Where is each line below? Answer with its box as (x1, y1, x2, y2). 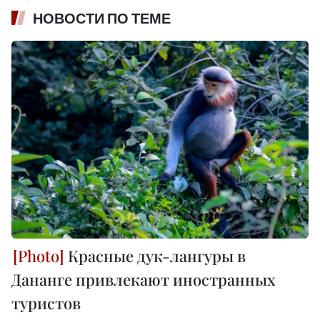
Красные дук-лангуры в (64, 245, 246, 267)
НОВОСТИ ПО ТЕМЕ (33, 9, 171, 27)
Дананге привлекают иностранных (11, 269, 276, 291)
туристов (11, 292, 81, 314)
